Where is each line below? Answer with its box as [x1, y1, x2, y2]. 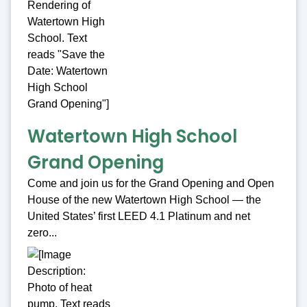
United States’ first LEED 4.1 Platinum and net [27, 210, 250, 223]
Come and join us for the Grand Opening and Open [27, 177, 274, 190]
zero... [27, 227, 57, 239]
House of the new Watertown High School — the [27, 194, 261, 206]
